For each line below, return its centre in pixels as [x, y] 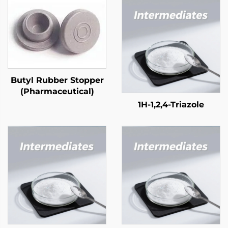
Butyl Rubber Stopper [57, 80]
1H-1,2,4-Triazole [171, 105]
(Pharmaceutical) [57, 92]
